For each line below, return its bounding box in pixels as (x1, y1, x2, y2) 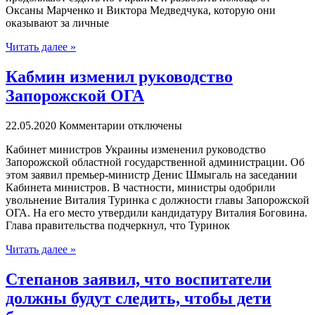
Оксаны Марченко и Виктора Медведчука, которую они (6, 4, 276, 17)
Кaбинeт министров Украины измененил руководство (6, 143, 266, 156)
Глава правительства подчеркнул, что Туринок (6, 219, 230, 232)
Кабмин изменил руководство (6, 67, 233, 86)
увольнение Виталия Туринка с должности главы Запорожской (6, 194, 309, 207)
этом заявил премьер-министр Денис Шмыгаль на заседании (6, 169, 297, 181)
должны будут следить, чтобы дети (6, 289, 271, 308)
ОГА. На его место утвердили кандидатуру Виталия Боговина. (6, 207, 307, 219)
